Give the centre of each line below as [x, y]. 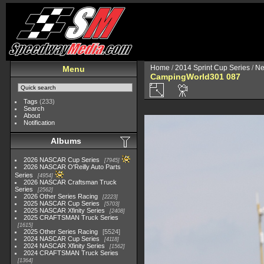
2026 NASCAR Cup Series [62, 160]
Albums [66, 141]
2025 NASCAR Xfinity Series [65, 210]
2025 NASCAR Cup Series [62, 203]
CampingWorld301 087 [195, 77]
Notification [39, 123]
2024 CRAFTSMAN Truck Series [71, 253]
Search [34, 108]
